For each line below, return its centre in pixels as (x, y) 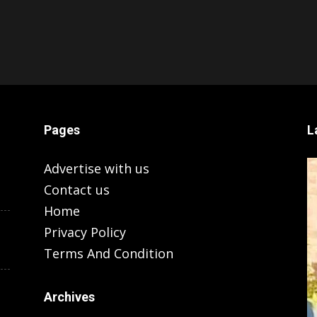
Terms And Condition (109, 253)
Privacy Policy (85, 232)
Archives (69, 297)
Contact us (77, 190)
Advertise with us (97, 168)
